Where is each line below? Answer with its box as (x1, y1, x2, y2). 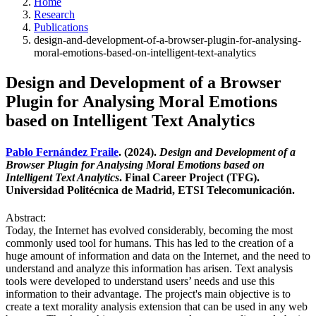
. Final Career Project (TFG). (119, 171, 260, 183)
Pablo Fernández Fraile (6, 145, 119, 158)
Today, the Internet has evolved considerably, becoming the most (6, 224, 293, 236)
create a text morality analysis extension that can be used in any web (6, 300, 308, 312)
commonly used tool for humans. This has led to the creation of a (6, 236, 293, 249)
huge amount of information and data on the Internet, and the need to (6, 249, 310, 262)
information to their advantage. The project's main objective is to (6, 287, 291, 300)
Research (34, 8, 75, 21)
